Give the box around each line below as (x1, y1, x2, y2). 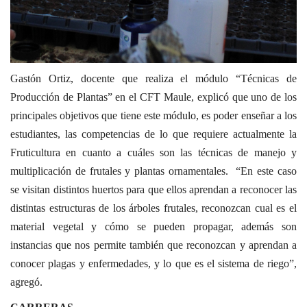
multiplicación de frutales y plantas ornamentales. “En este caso (10, 165, 297, 177)
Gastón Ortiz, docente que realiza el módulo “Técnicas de (10, 73, 297, 85)
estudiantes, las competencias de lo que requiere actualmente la (10, 128, 297, 140)
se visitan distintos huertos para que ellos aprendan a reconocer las (10, 184, 297, 196)
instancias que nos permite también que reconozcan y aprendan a (10, 239, 297, 251)
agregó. (10, 276, 48, 288)
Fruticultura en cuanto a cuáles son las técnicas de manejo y (10, 147, 297, 159)
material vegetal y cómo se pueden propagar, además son (10, 221, 297, 233)
